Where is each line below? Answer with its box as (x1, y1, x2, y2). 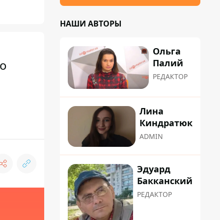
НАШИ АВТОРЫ (60, 18, 122, 29)
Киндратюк (139, 117, 192, 129)
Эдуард (137, 163, 170, 175)
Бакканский (137, 174, 192, 187)
